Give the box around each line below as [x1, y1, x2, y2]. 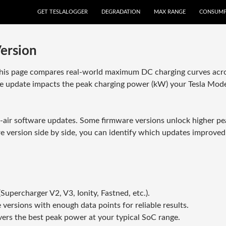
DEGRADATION [101, 9, 140, 15]
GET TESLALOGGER [37, 9, 88, 15]
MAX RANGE [154, 9, 186, 15]
